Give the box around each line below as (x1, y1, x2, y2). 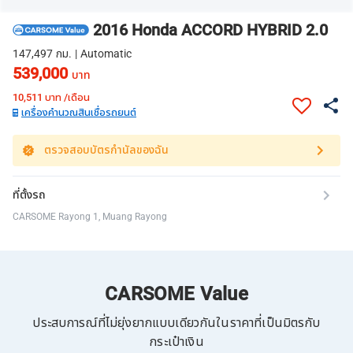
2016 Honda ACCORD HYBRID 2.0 (93, 18, 328, 43)
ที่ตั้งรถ (13, 187, 46, 204)
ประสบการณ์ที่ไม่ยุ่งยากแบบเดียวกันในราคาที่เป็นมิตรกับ (32, 313, 321, 333)
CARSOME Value (105, 280, 248, 309)
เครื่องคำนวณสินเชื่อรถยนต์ (21, 104, 136, 121)
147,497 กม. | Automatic (13, 45, 132, 62)
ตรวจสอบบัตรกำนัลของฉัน (44, 141, 169, 158)
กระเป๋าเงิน (149, 332, 204, 351)
